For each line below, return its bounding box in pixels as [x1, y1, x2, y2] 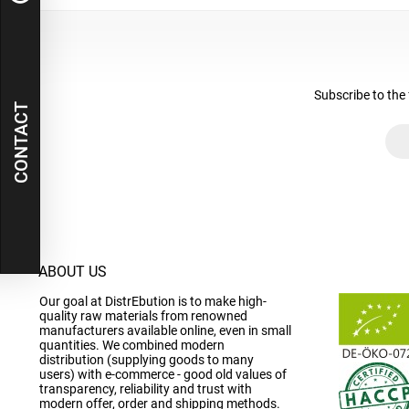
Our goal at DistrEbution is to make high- [39, 294, 267, 309]
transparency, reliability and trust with [39, 382, 252, 396]
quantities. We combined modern [39, 338, 225, 352]
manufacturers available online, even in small [39, 323, 291, 338]
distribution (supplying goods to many [39, 352, 254, 367]
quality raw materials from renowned [39, 309, 247, 323]
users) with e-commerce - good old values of [39, 367, 287, 382]
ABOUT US [38, 263, 107, 280]
